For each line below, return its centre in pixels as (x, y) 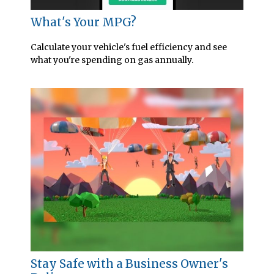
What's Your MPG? (83, 23)
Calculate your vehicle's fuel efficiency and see (129, 47)
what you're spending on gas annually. (112, 60)
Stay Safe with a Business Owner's (129, 264)
